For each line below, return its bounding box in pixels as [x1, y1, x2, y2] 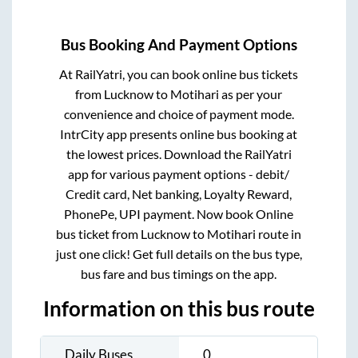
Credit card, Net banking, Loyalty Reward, [66, 186, 292, 202]
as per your [219, 86, 283, 102]
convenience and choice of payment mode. [63, 106, 294, 122]
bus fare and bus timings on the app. [81, 266, 277, 282]
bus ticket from [56, 226, 141, 242]
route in [256, 226, 302, 242]
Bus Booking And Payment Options [61, 36, 297, 54]
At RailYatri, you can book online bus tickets [59, 66, 299, 82]
